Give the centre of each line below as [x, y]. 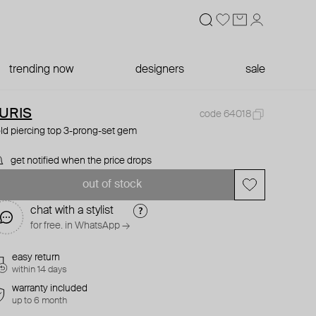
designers [159, 70]
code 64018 [225, 114]
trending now [42, 70]
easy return [36, 257]
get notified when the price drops [81, 161]
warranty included [50, 288]
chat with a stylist [72, 211]
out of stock [112, 185]
